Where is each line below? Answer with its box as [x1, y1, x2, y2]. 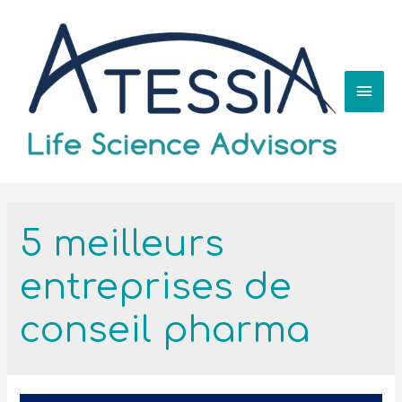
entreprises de [20, 267, 293, 307]
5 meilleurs [20, 223, 225, 264]
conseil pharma [20, 310, 310, 350]
